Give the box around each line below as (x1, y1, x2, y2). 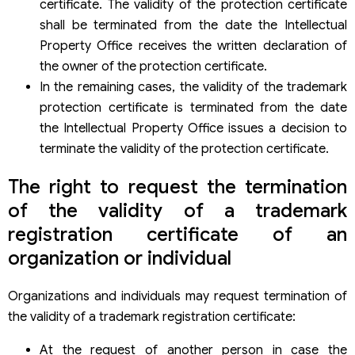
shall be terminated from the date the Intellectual (40, 17, 347, 34)
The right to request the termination (8, 175, 347, 200)
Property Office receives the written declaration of (40, 38, 347, 55)
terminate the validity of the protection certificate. (40, 141, 329, 158)
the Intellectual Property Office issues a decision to (40, 120, 347, 137)
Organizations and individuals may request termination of (8, 288, 347, 304)
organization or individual (8, 246, 231, 271)
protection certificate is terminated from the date (40, 100, 347, 116)
